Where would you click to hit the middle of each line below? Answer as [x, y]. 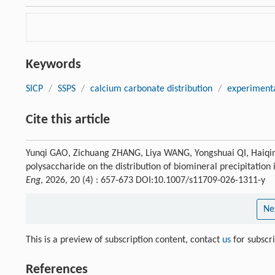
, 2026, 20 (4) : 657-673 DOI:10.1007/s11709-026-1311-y [153, 180]
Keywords [53, 64]
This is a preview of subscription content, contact [124, 240]
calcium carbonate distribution [151, 89]
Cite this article [68, 120]
